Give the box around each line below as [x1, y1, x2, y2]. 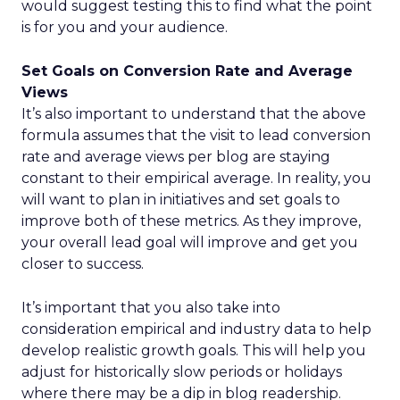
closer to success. [21, 255, 144, 272]
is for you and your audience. [21, 19, 228, 36]
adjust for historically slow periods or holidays [21, 363, 342, 380]
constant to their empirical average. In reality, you [21, 170, 371, 187]
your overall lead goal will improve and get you [21, 234, 358, 251]
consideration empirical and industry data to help [21, 321, 371, 337]
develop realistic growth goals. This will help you [21, 342, 366, 359]
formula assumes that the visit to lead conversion [21, 127, 371, 144]
